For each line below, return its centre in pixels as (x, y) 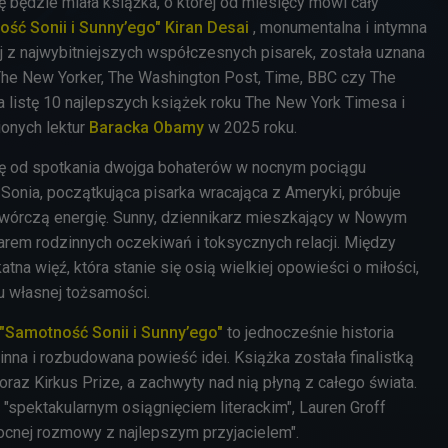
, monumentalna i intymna (340, 27)
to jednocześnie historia (308, 332)
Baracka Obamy (146, 127)
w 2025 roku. (250, 127)
